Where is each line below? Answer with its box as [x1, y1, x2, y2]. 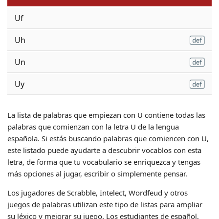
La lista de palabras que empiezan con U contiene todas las [7, 109, 205, 120]
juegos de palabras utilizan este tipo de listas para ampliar [7, 199, 202, 209]
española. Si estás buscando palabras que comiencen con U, [7, 133, 209, 143]
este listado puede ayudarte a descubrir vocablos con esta [7, 145, 201, 155]
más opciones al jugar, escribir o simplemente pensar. [7, 168, 187, 178]
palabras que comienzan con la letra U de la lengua [7, 121, 179, 131]
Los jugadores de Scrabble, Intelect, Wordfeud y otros [7, 187, 188, 197]
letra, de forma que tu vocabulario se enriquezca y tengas [7, 156, 200, 167]
